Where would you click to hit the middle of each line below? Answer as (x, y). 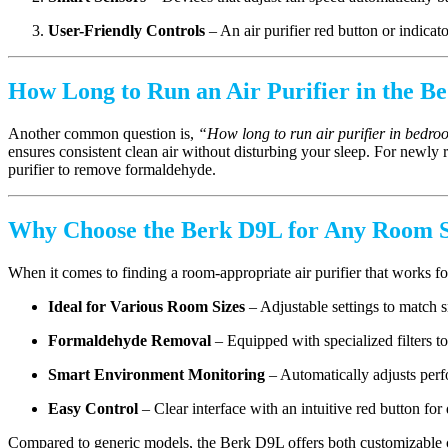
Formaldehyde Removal (129, 340)
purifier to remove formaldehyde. (112, 170)
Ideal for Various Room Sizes (146, 306)
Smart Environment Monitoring (156, 374)
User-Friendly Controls (126, 31)
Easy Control (93, 408)
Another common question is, (103, 134)
